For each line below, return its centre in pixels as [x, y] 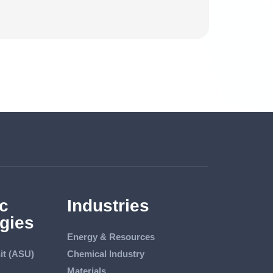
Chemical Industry [105, 253]
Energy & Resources [111, 236]
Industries [108, 205]
